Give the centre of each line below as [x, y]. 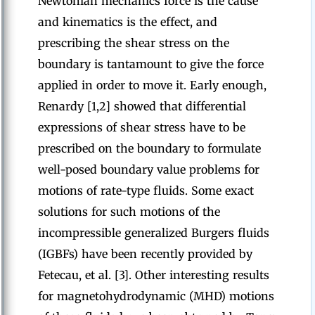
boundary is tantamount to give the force [151, 64]
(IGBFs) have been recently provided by [145, 254]
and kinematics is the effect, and [128, 22]
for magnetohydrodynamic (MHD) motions [156, 296]
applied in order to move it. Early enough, [152, 85]
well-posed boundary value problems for [149, 169]
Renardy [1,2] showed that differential [142, 106]
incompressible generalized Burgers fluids [154, 233]
